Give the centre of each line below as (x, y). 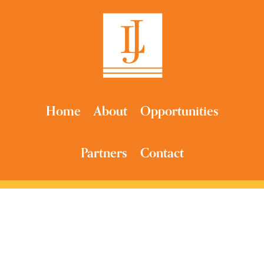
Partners (104, 153)
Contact (162, 153)
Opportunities (179, 111)
